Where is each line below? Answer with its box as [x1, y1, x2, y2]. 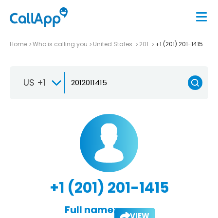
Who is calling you [33, 39, 88, 48]
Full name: [64, 202, 116, 217]
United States [93, 39, 134, 48]
